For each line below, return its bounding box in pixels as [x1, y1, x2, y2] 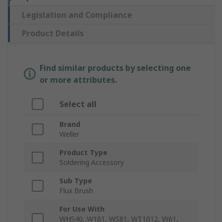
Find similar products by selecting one [40, 62, 191, 74]
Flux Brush [59, 186, 93, 196]
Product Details [22, 28, 84, 39]
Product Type [59, 148, 108, 158]
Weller [59, 129, 79, 139]
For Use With [59, 204, 105, 214]
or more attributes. [40, 74, 117, 86]
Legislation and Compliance [22, 9, 132, 21]
